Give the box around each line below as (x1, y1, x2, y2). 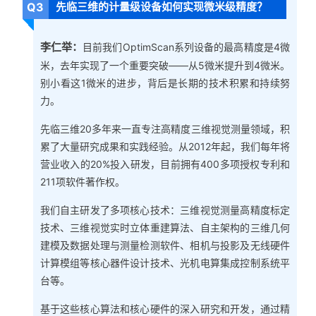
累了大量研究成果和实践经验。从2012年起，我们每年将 (39, 140, 291, 153)
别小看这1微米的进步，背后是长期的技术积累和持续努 (39, 77, 291, 90)
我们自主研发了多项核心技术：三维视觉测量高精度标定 (39, 204, 291, 217)
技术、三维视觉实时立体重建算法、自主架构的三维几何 (39, 221, 291, 234)
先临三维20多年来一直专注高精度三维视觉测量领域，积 (39, 123, 291, 135)
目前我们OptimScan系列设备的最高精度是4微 (83, 41, 291, 54)
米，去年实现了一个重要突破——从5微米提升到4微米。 (39, 59, 291, 72)
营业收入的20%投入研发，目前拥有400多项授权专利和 (39, 158, 291, 171)
